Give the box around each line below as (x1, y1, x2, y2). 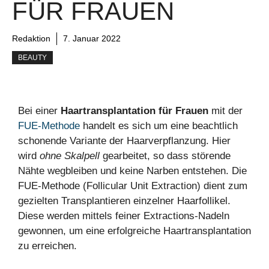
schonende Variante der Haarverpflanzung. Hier (18, 134, 231, 147)
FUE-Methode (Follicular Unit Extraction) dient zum (18, 180, 247, 192)
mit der (208, 104, 243, 116)
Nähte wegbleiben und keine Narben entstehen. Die (18, 165, 247, 177)
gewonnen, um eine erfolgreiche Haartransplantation (18, 225, 251, 237)
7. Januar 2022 (63, 33, 121, 43)
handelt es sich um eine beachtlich (80, 119, 238, 131)
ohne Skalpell (40, 150, 100, 162)
